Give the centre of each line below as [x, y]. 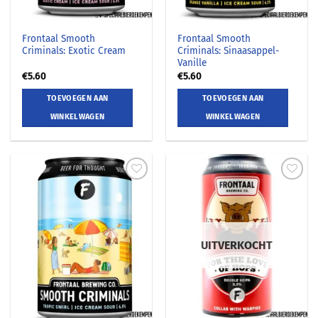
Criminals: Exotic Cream [74, 51]
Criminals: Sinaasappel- [229, 51]
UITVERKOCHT [237, 245]
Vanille [192, 63]
